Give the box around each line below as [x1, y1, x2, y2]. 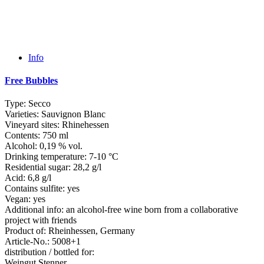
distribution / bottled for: [5, 247, 94, 258]
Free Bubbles [5, 75, 58, 86]
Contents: [5, 130, 40, 141]
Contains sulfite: [5, 183, 65, 194]
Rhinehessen [62, 120, 109, 130]
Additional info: [5, 204, 64, 215]
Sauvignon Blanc [41, 109, 105, 120]
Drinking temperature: [5, 151, 87, 162]
